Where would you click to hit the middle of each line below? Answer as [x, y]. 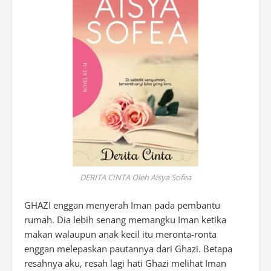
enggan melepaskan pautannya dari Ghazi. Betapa [128, 249]
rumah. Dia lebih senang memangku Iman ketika [125, 220]
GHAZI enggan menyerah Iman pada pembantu [122, 205]
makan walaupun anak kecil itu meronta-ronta [120, 234]
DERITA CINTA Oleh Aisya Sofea [135, 177]
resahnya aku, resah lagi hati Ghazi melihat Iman [125, 263]
